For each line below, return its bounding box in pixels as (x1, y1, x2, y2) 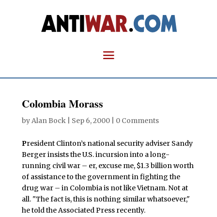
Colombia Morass (21, 95, 103, 111)
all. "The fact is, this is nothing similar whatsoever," (21, 195, 190, 203)
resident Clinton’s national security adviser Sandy (26, 139, 193, 148)
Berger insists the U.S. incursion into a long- (21, 150, 170, 159)
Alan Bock (31, 116, 66, 125)
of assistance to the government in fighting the (21, 172, 180, 181)
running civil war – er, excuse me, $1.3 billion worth (21, 161, 194, 170)
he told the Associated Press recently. (21, 206, 145, 215)
